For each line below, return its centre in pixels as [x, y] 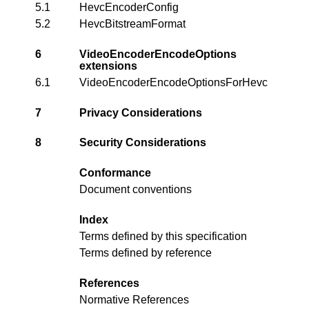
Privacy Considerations [141, 112]
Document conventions [136, 190]
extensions [108, 66]
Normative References [134, 300]
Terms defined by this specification [163, 237]
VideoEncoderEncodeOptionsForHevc [173, 82]
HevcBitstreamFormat [132, 23]
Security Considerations [143, 143]
